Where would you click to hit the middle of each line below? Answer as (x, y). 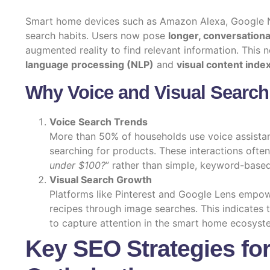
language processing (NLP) (89, 65)
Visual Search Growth (101, 179)
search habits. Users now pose (97, 36)
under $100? (77, 165)
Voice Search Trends (99, 121)
